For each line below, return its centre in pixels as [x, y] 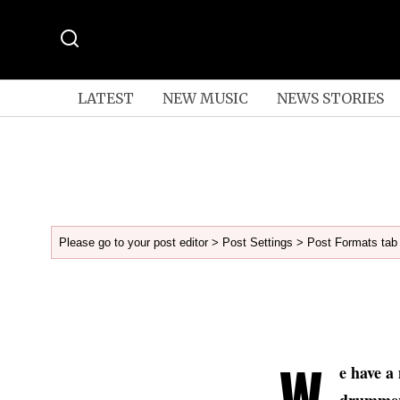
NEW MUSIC [205, 98]
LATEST [105, 98]
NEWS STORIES [330, 98]
